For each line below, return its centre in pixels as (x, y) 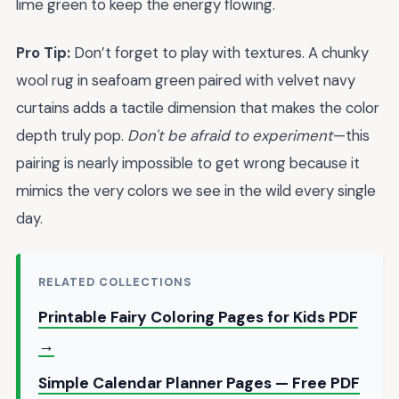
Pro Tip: (43, 53)
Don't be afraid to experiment (230, 136)
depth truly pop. (72, 136)
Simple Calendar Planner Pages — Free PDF (199, 383)
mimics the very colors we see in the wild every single (196, 191)
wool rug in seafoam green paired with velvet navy (186, 81)
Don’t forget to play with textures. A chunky (220, 53)
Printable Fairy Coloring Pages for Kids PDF (198, 317)
